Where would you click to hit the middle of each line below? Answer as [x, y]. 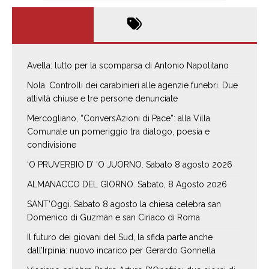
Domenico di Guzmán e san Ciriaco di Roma [113, 218]
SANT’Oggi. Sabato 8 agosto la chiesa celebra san [124, 204]
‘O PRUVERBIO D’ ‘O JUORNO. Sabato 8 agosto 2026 [130, 165]
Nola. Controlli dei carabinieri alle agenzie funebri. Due [132, 86]
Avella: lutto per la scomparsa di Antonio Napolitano [128, 66]
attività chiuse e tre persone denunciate [102, 99]
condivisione [52, 145]
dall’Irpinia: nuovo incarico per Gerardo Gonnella [121, 251]
